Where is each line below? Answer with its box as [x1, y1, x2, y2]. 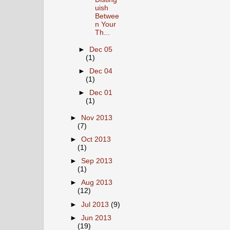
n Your [94, 21, 116, 28]
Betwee [94, 12, 119, 20]
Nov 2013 [81, 114, 113, 122]
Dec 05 [89, 45, 113, 53]
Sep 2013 [81, 157, 113, 165]
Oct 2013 [81, 136, 111, 144]
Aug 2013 [81, 179, 113, 187]
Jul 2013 [81, 200, 111, 208]
